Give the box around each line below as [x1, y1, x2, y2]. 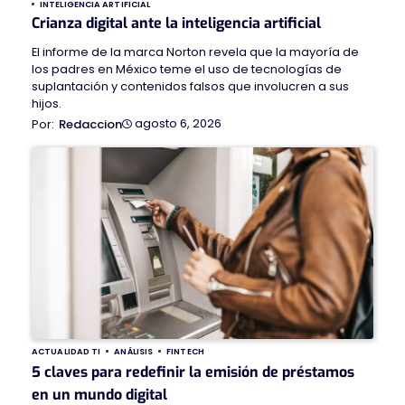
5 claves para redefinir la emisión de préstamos [32, 363, 354, 382]
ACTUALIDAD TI [32, 345, 101, 358]
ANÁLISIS [114, 345, 154, 358]
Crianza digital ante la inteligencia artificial [32, 13, 321, 33]
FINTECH [166, 345, 204, 358]
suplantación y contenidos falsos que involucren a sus [32, 77, 349, 95]
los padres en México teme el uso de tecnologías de [32, 60, 342, 78]
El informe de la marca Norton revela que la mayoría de [32, 42, 359, 61]
